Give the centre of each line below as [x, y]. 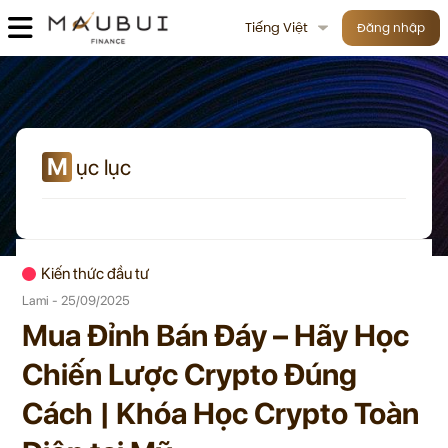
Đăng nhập [391, 27]
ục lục [103, 167]
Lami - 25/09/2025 [76, 300]
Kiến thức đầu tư [95, 273]
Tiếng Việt [276, 27]
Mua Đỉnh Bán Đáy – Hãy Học [215, 335]
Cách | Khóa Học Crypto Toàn [220, 413]
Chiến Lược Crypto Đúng [189, 374]
